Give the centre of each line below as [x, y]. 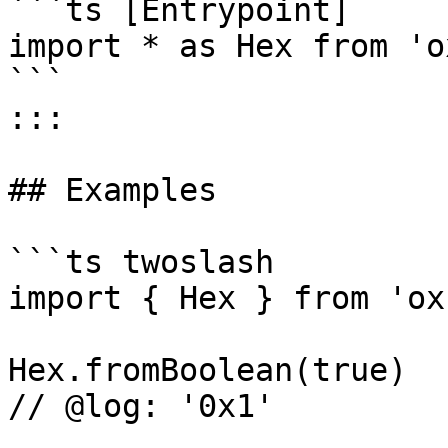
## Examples [112, 190]
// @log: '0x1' [141, 406]
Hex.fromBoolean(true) [207, 370]
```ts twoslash [141, 262]
